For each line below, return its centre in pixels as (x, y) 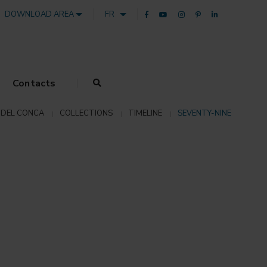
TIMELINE (145, 113)
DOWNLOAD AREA (41, 14)
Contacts (34, 83)
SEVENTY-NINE (204, 113)
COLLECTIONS (86, 113)
